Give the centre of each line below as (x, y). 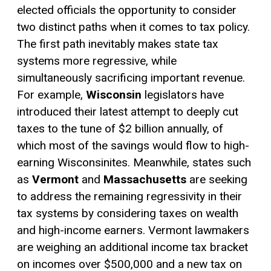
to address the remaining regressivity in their (129, 196)
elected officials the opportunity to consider (127, 10)
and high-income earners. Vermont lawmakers (133, 230)
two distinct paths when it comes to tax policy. (133, 27)
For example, (51, 94)
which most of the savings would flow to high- (133, 145)
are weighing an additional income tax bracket (132, 247)
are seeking (218, 179)
